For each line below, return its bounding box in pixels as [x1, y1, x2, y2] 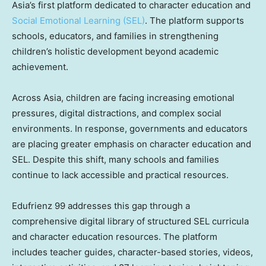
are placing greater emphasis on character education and [12, 138, 251, 150]
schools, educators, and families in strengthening [12, 30, 218, 42]
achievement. [12, 61, 68, 73]
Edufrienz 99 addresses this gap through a [12, 200, 190, 212]
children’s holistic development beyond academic [12, 46, 218, 58]
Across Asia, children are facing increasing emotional [12, 92, 235, 104]
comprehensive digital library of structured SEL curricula [12, 216, 249, 227]
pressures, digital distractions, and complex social [12, 107, 221, 119]
